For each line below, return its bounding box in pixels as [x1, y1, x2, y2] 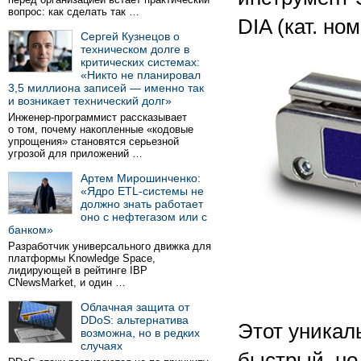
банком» [8, 223, 53, 236]
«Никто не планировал [81, 68, 201, 81]
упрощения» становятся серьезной [8, 135, 179, 147]
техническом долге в [81, 43, 189, 56]
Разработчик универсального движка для [8, 240, 211, 252]
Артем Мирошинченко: [81, 172, 201, 185]
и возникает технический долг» [8, 94, 172, 107]
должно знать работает [81, 197, 203, 210]
